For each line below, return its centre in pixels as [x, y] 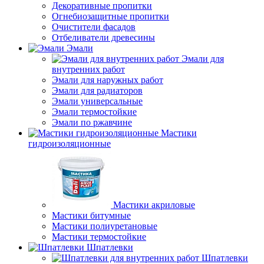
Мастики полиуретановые [105, 226]
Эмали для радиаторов [97, 91]
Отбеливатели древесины [103, 38]
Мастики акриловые [154, 205]
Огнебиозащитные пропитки [110, 16]
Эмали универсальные [97, 101]
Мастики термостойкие [99, 237]
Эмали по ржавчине [92, 123]
